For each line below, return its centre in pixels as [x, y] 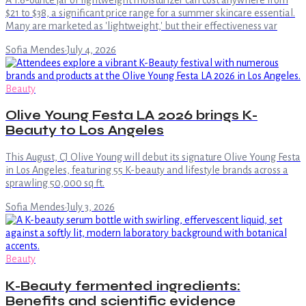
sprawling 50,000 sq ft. [55, 183]
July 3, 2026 [91, 207]
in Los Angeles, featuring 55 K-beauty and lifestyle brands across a [147, 170]
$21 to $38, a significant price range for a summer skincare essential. [150, 13]
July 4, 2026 [92, 50]
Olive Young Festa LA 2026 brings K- [131, 116]
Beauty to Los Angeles [85, 131]
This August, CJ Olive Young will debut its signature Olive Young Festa [153, 157]
